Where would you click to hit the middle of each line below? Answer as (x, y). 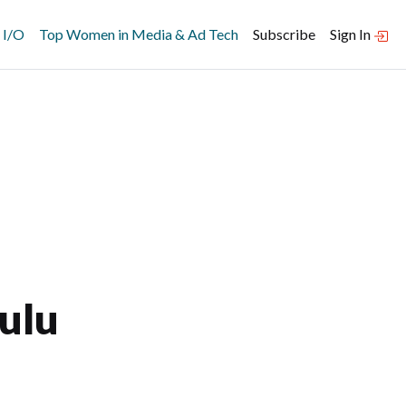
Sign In (352, 34)
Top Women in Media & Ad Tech (139, 34)
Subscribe (284, 34)
